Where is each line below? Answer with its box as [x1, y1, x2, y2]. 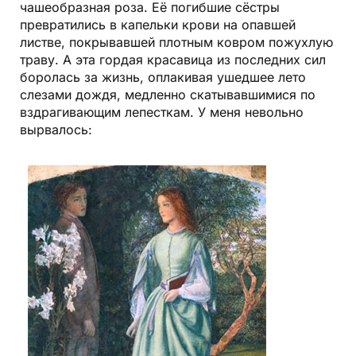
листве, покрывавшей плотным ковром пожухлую [20, 33, 333, 50]
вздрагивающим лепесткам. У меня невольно [20, 103, 304, 120]
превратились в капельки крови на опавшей [20, 16, 296, 33]
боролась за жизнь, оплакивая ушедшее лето [20, 68, 306, 85]
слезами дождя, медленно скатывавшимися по [20, 86, 315, 103]
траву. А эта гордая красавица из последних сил [20, 51, 326, 68]
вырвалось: [20, 121, 92, 137]
